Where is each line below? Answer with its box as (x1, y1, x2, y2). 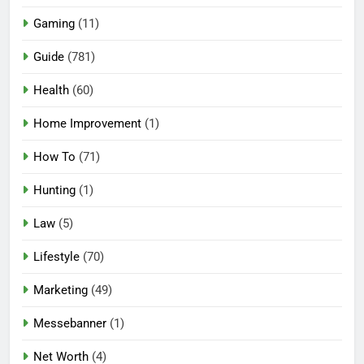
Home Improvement (33, 116, 141, 132)
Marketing (33, 283, 88, 298)
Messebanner (33, 316, 106, 331)
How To (33, 149, 76, 165)
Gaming (33, 16, 75, 32)
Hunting (33, 183, 76, 198)
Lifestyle (33, 249, 80, 265)
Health (33, 83, 69, 98)
